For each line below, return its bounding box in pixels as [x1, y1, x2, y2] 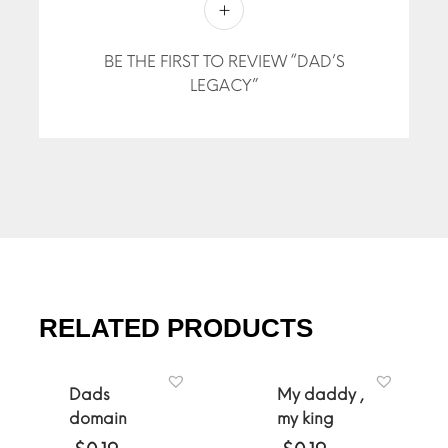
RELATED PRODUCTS [39, 313, 313, 344]
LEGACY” [190, 76, 258, 96]
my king [277, 409, 334, 429]
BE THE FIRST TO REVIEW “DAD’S [103, 52, 345, 72]
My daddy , [277, 385, 364, 405]
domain [69, 409, 127, 429]
